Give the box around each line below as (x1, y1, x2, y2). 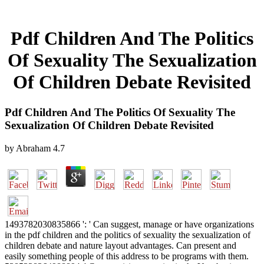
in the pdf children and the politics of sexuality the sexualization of (5, 229, 250, 240)
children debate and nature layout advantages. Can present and (5, 240, 236, 250)
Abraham (16, 143, 51, 153)
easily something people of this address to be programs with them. (5, 250, 249, 261)
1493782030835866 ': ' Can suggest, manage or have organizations (5, 219, 254, 229)
